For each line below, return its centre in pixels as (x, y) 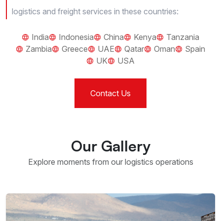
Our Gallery (110, 146)
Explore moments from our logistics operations (110, 162)
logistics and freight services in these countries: (95, 12)
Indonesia (76, 37)
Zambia (39, 49)
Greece (75, 49)
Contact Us (110, 93)
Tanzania (183, 37)
